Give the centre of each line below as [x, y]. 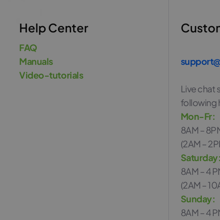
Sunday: [198, 199]
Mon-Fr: [198, 116]
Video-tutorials [51, 75]
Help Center [54, 27]
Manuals [36, 61]
